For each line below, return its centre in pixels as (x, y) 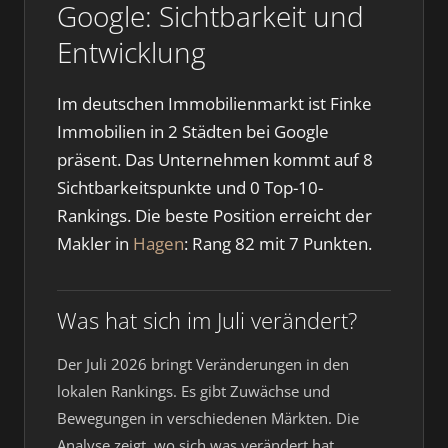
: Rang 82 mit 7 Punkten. (278, 243)
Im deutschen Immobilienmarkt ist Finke (214, 103)
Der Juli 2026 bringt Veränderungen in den (203, 364)
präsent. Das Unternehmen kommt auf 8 (215, 159)
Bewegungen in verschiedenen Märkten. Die (208, 418)
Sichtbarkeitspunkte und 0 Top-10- (190, 187)
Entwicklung (131, 52)
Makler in (95, 243)
